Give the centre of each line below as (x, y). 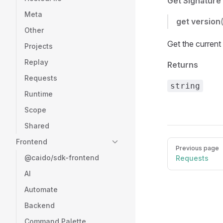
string (185, 86)
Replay (36, 62)
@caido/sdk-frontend (62, 158)
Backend (40, 205)
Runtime (39, 94)
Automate (41, 189)
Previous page (197, 148)
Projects (39, 46)
